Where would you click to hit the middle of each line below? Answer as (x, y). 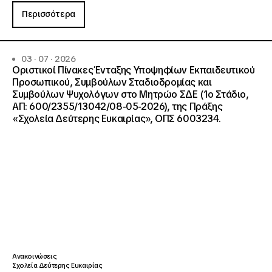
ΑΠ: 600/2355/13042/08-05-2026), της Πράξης (117, 107)
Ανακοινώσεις (35, 256)
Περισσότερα (49, 14)
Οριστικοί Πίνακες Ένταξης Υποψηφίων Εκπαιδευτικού (134, 70)
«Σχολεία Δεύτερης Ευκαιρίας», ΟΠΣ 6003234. (117, 119)
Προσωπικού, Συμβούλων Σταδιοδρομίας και (112, 82)
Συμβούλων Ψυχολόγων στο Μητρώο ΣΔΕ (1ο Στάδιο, (131, 94)
